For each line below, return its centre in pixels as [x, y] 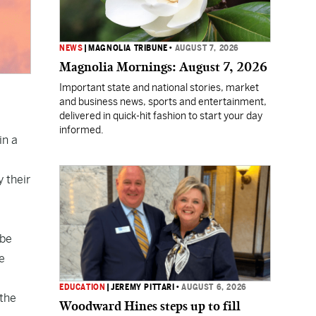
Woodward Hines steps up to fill [150, 306]
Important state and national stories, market [159, 87]
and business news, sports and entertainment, [163, 102]
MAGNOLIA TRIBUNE [128, 48]
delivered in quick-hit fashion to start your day [161, 116]
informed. [81, 130]
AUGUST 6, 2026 [214, 287]
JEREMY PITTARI [143, 287]
